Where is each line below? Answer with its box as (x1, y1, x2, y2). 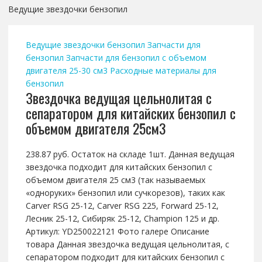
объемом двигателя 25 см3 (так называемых (25, 174, 205, 186)
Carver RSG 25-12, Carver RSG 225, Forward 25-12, (25, 200, 219, 212)
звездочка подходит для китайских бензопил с (25, 161, 212, 173)
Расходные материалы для (109, 65, 216, 77)
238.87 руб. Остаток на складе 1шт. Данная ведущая (25, 149, 235, 160)
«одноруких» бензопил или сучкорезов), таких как (25, 187, 225, 199)
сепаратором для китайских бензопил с (25, 102, 236, 124)
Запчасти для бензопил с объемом (65, 52, 206, 64)
